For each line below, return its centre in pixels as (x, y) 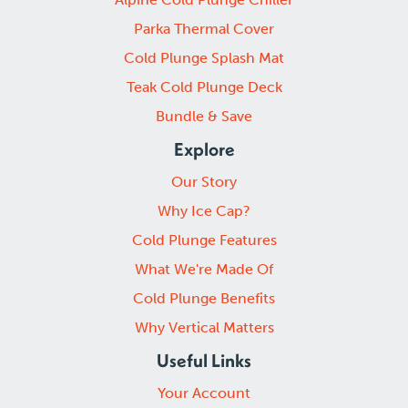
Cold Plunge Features (204, 240)
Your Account (204, 393)
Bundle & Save (204, 117)
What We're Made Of (204, 270)
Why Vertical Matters (204, 328)
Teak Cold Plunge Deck (204, 87)
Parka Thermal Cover (204, 29)
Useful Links (204, 361)
